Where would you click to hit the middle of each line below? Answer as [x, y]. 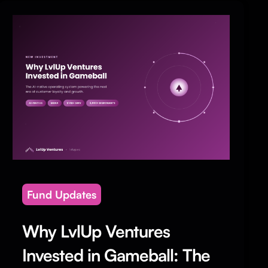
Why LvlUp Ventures [96, 231]
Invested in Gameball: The [116, 255]
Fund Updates [62, 194]
